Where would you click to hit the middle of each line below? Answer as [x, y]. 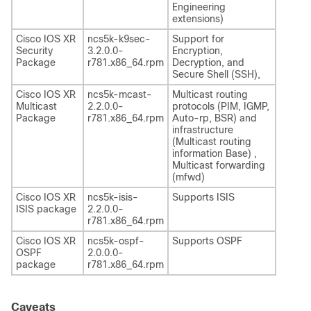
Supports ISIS [203, 197]
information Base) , [215, 153]
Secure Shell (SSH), [216, 74]
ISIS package [46, 209]
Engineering [199, 7]
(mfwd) [188, 177]
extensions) [198, 19]
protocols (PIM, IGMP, [221, 106]
